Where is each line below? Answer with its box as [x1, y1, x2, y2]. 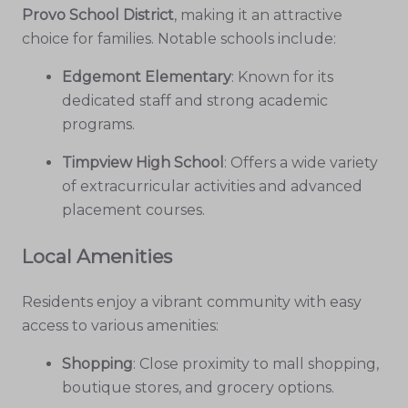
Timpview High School [62, 154, 224, 172]
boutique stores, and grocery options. [62, 378, 334, 396]
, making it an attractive [174, 6, 342, 25]
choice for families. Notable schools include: [22, 30, 336, 48]
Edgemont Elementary [62, 68, 231, 87]
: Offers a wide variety [224, 154, 378, 172]
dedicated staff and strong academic [62, 92, 328, 110]
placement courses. [62, 201, 205, 219]
